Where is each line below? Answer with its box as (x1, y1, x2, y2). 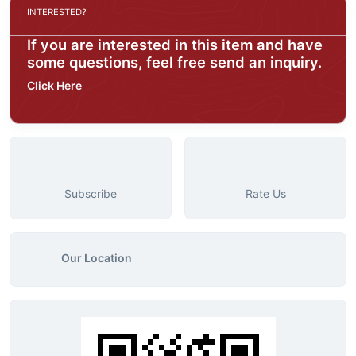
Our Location (61, 251, 132, 265)
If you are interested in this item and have (27, 36, 323, 54)
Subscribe (64, 187, 117, 201)
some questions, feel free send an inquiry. (27, 53, 322, 72)
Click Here (27, 79, 82, 93)
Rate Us (245, 187, 286, 201)
